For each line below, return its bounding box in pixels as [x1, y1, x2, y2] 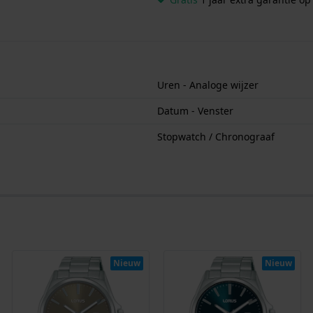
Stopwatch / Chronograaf [157, 129, 275, 143]
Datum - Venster [157, 103, 233, 117]
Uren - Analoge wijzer [157, 78, 259, 92]
